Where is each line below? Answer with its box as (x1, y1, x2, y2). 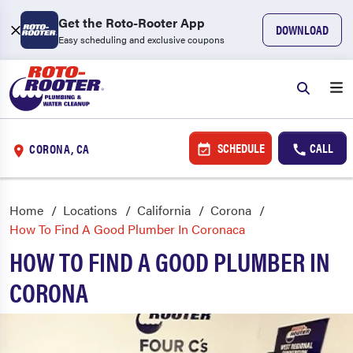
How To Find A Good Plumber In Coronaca (9, 220, 245, 238)
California (137, 201, 191, 219)
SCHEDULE (214, 139, 265, 157)
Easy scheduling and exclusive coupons (58, 32, 225, 46)
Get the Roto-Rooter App (58, 13, 205, 32)
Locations (63, 201, 117, 219)
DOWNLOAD (276, 20, 329, 39)
